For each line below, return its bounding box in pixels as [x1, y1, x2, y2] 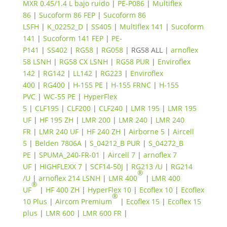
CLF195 [34, 103, 59, 113]
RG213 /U [131, 162, 163, 171]
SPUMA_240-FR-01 [39, 150, 100, 160]
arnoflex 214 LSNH [38, 173, 100, 183]
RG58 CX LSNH [59, 57, 108, 66]
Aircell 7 [107, 150, 135, 160]
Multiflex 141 [119, 22, 163, 31]
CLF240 [98, 103, 123, 113]
